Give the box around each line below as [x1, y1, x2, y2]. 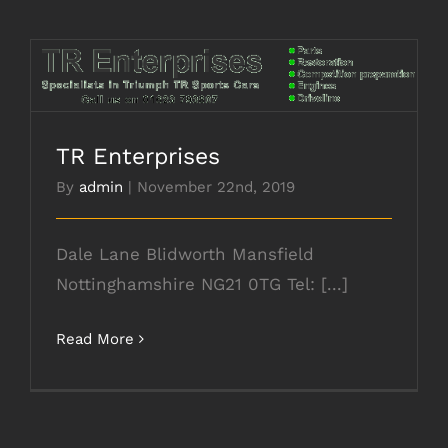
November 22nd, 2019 [137, 177, 295, 196]
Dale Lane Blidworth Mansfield [56, 243, 314, 264]
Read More [56, 329, 134, 348]
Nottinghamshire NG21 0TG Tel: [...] [56, 273, 348, 294]
